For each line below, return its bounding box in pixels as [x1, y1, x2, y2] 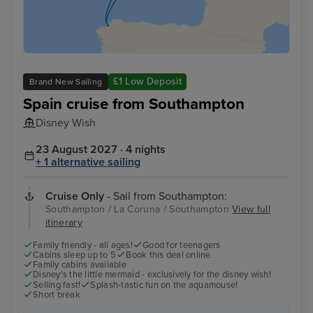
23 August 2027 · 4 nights [36, 143, 166, 157]
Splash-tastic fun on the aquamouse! [90, 279, 238, 291]
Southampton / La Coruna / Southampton [45, 203, 233, 216]
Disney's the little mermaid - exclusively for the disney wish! [33, 269, 271, 281]
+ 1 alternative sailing [36, 155, 140, 170]
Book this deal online [126, 249, 211, 261]
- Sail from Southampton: [104, 189, 227, 204]
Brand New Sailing [29, 76, 103, 87]
